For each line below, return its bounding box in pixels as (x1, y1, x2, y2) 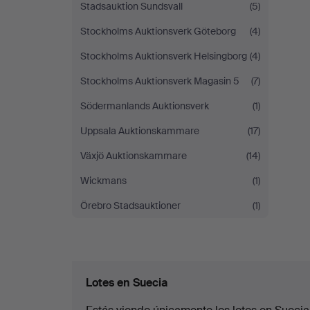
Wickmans (80, 174, 127, 187)
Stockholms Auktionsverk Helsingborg (80, 50, 247, 62)
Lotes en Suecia (86, 275, 167, 290)
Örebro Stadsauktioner (80, 199, 181, 212)
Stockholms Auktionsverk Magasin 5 (80, 75, 239, 87)
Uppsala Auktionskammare (80, 125, 199, 137)
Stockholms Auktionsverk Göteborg (80, 25, 236, 37)
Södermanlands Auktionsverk (80, 100, 209, 112)
